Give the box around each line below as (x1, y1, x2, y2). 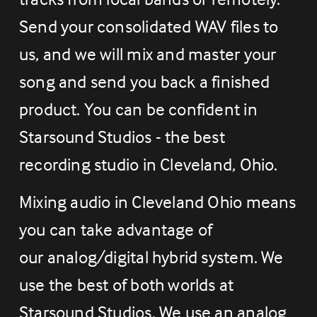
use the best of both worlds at (18, 273, 234, 295)
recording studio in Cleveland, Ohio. (18, 153, 278, 175)
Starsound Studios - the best (18, 125, 225, 147)
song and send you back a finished (18, 70, 270, 92)
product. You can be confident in (18, 98, 258, 120)
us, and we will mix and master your (18, 42, 277, 64)
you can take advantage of (18, 218, 213, 240)
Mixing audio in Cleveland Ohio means (18, 190, 296, 212)
